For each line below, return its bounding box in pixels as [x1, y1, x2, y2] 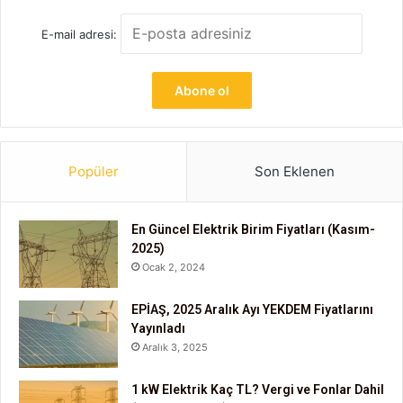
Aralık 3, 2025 [142, 340, 208, 354]
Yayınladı [131, 320, 185, 336]
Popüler [68, 162, 119, 180]
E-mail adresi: [40, 26, 121, 41]
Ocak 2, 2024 [142, 260, 205, 273]
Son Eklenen [255, 162, 335, 180]
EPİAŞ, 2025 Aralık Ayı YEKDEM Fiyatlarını [131, 301, 373, 317]
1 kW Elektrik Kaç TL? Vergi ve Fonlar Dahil [131, 381, 384, 397]
